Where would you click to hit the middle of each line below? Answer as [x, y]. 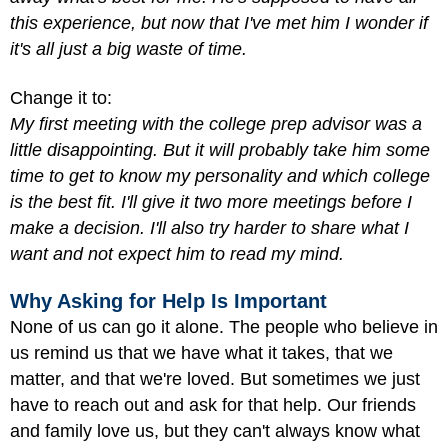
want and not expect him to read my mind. [177, 253]
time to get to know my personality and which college [220, 175]
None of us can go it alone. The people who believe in [224, 327]
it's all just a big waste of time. [128, 49]
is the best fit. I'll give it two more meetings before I [211, 201]
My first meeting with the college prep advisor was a [216, 123]
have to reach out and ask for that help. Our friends [213, 405]
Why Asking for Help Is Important [168, 301]
